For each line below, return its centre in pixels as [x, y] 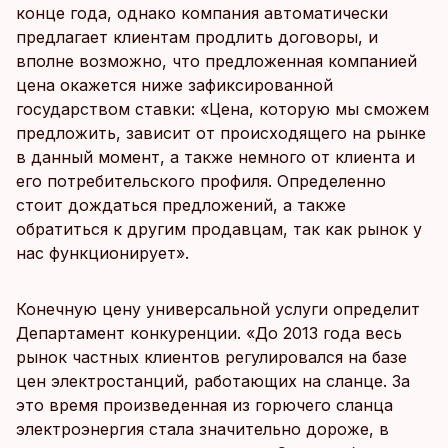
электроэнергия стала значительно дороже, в [202, 429]
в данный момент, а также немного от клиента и [215, 157]
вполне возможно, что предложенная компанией [216, 61]
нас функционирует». [102, 253]
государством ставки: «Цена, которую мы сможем [222, 109]
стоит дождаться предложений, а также [181, 205]
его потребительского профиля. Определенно [201, 181]
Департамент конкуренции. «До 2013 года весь [209, 333]
